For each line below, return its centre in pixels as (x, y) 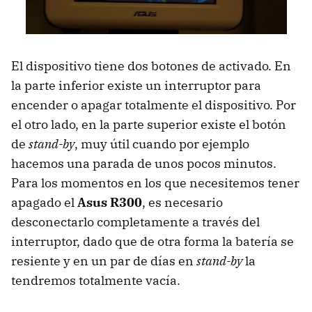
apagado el (44, 202)
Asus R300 (110, 202)
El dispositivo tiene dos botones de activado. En (151, 65)
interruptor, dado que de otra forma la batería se (153, 241)
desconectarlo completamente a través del (135, 221)
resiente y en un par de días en (104, 260)
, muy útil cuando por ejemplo (162, 143)
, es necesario (182, 202)
